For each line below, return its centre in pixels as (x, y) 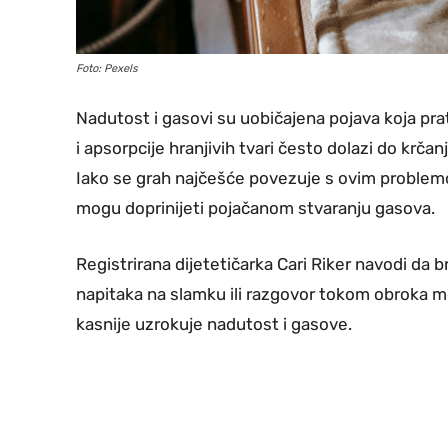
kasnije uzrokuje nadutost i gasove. (214, 323)
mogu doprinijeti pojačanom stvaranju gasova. (255, 207)
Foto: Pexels (107, 68)
